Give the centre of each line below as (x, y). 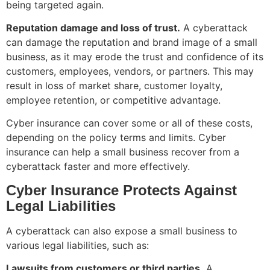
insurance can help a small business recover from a (123, 152)
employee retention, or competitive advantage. (113, 100)
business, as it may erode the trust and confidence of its (135, 56)
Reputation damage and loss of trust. (93, 27)
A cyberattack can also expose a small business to (122, 231)
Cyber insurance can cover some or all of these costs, (129, 123)
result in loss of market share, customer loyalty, (114, 85)
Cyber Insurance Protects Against (121, 190)
